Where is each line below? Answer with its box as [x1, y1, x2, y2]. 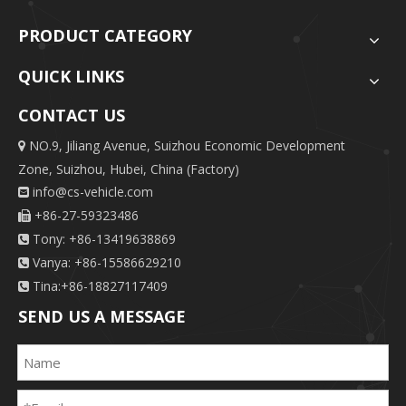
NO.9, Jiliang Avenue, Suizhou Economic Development [25, 137, 345, 155]
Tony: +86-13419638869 [29, 230, 176, 248]
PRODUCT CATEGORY [18, 24, 192, 47]
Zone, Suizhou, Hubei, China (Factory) [18, 160, 239, 179]
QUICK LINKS [18, 65, 124, 88]
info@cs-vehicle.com [33, 183, 153, 201]
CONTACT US [18, 104, 125, 127]
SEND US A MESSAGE [18, 305, 186, 328]
